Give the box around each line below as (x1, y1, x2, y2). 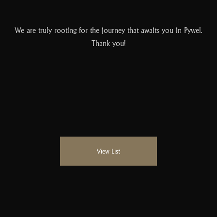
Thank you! (92, 39, 125, 48)
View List (97, 147, 120, 155)
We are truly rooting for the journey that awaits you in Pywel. (15, 26, 202, 35)
